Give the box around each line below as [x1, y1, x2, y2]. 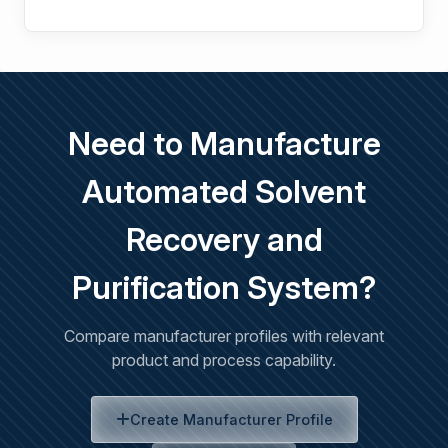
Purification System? [72, 268, 376, 307]
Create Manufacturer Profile [129, 411, 333, 428]
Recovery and [125, 220, 323, 259]
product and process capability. [112, 350, 336, 370]
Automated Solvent [82, 172, 366, 211]
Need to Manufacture [67, 124, 381, 163]
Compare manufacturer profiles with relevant [64, 326, 384, 346]
